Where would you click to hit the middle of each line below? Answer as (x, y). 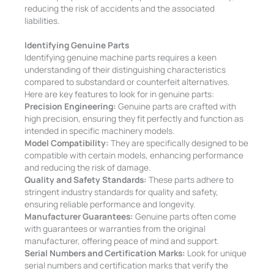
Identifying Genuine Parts (77, 45)
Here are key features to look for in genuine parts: (120, 94)
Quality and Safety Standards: (86, 180)
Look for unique (216, 253)
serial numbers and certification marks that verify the (127, 265)
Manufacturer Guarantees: (79, 216)
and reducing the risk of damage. (88, 167)
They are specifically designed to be (179, 143)
